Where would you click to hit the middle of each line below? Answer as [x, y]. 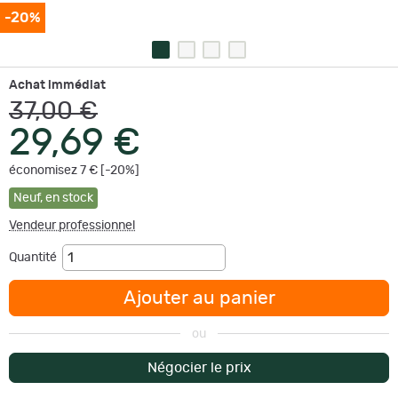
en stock [69, 198]
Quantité [36, 257]
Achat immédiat [57, 85]
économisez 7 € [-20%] [74, 170]
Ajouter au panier [199, 298]
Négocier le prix [199, 367]
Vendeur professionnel [72, 225]
